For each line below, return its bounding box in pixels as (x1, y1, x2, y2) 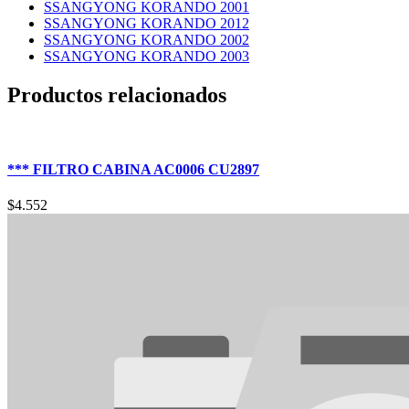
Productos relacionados (7, 82, 226, 107)
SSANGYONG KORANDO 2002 (44, 31, 249, 47)
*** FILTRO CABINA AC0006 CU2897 (7, 161, 259, 177)
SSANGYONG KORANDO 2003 (44, 47, 249, 64)
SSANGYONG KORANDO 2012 (44, 15, 249, 31)
